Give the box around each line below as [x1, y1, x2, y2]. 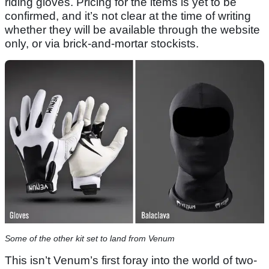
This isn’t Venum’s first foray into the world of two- [5, 253, 257, 267]
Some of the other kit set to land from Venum [5, 233, 175, 243]
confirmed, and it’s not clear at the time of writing [5, 10, 251, 23]
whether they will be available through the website [5, 23, 260, 37]
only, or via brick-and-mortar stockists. [5, 37, 199, 50]
